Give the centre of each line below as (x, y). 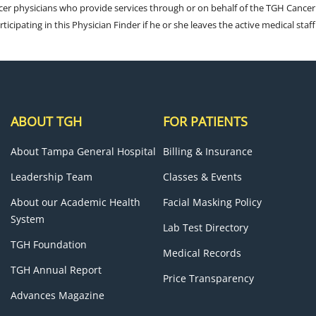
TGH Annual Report (56, 270)
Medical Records (202, 253)
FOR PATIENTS (206, 121)
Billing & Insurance (208, 151)
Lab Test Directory (206, 227)
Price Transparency (209, 278)
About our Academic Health (75, 202)
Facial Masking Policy (213, 202)
